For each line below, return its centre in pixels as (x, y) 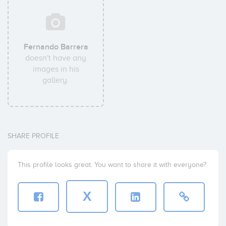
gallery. (56, 80)
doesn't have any (56, 58)
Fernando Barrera (56, 47)
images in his (56, 69)
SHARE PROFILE (33, 136)
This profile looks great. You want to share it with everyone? (112, 165)
